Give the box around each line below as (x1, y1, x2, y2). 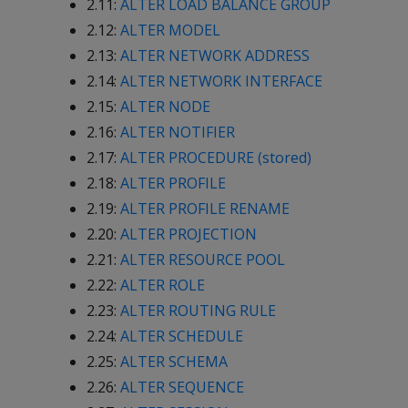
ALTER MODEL (120, 20, 220, 40)
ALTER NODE (120, 97, 210, 117)
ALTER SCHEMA (120, 352, 228, 372)
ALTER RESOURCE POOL (120, 250, 285, 270)
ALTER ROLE (120, 275, 205, 295)
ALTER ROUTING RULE (120, 301, 276, 321)
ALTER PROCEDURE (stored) (120, 148, 311, 168)
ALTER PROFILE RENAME (120, 199, 290, 219)
